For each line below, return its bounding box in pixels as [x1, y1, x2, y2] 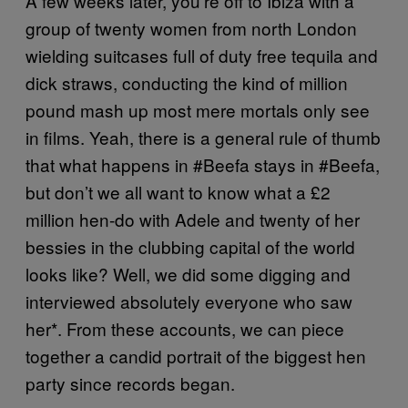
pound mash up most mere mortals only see [25, 97, 370, 122]
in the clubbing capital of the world [87, 234, 355, 259]
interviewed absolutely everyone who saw [25, 289, 352, 313]
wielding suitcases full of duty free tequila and [25, 43, 378, 67]
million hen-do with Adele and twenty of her [25, 207, 360, 231]
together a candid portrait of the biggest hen [25, 343, 366, 368]
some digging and [206, 261, 351, 286]
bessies [25, 234, 87, 259]
